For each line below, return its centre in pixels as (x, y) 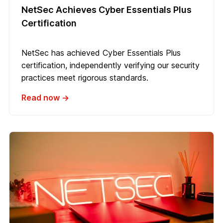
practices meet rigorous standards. (85, 78)
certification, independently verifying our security (111, 65)
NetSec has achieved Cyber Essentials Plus (101, 53)
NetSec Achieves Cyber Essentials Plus (107, 10)
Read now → (45, 98)
